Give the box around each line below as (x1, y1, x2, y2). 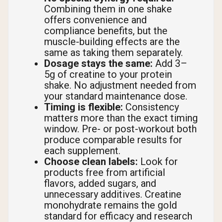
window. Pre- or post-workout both (44, 123, 197, 135)
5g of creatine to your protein (44, 68, 172, 81)
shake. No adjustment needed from (44, 79, 196, 92)
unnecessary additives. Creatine (44, 188, 181, 201)
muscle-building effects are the (44, 36, 180, 48)
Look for (138, 156, 178, 168)
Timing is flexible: (44, 101, 123, 113)
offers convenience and (44, 14, 147, 26)
